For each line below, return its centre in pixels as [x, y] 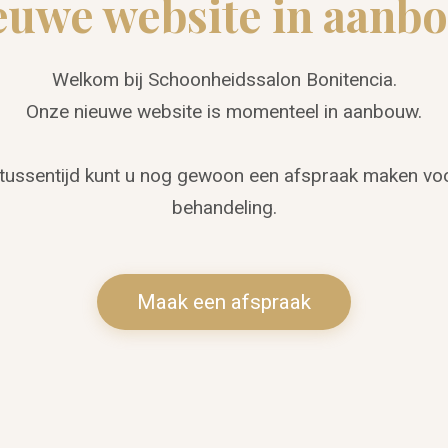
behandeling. [224, 207]
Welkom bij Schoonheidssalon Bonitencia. [224, 79]
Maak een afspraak [224, 301]
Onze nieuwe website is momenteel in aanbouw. [224, 111]
